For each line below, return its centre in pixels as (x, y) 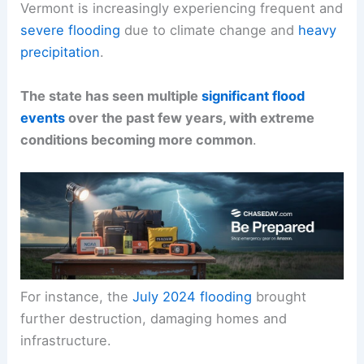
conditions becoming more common (137, 139)
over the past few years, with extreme (190, 117)
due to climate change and (210, 30)
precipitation (61, 52)
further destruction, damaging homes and (154, 319)
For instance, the (77, 297)
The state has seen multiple (111, 95)
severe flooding (71, 30)
